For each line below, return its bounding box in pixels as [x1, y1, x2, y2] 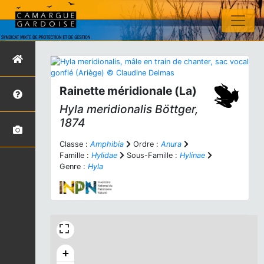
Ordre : [131, 140, 161, 148]
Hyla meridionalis [60, 102, 152, 116]
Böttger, [152, 102, 199, 116]
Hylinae [180, 151, 205, 160]
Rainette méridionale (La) [60, 84, 197, 98]
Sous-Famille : [124, 151, 180, 160]
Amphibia [90, 140, 124, 148]
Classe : [60, 140, 90, 148]
